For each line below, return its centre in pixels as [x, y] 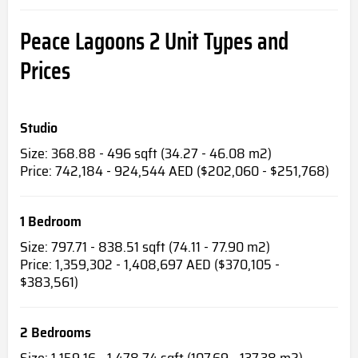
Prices [45, 71]
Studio [39, 128]
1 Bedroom [51, 222]
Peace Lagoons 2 [92, 42]
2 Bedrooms [56, 333]
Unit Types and [227, 42]
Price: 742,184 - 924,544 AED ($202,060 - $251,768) [175, 171]
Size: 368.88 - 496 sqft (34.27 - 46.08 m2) [146, 154]
